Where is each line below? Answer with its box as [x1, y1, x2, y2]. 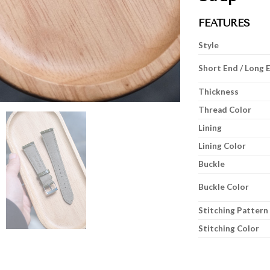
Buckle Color [198, 182, 249, 192]
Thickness [198, 87, 239, 97]
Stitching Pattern [198, 206, 268, 216]
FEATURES [198, 16, 250, 29]
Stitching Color [198, 224, 259, 234]
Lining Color [198, 141, 246, 151]
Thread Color [198, 105, 251, 115]
